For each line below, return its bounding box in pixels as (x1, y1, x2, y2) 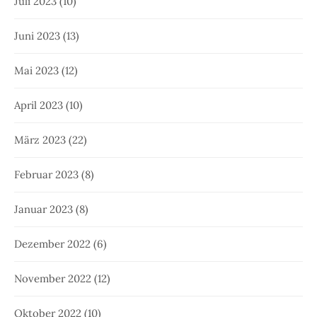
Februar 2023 (14, 167, 79, 181)
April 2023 (14, 98, 63, 112)
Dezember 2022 (14, 236, 91, 250)
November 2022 (14, 271, 91, 285)
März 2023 (14, 132, 66, 146)
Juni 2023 (14, 28, 60, 42)
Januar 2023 (14, 202, 73, 216)
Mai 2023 (14, 63, 59, 77)
